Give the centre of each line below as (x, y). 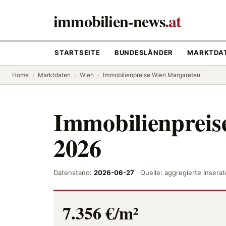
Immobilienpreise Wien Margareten (152, 75)
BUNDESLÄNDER (144, 52)
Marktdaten (54, 75)
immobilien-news (109, 21)
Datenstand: (74, 173)
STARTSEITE (77, 52)
